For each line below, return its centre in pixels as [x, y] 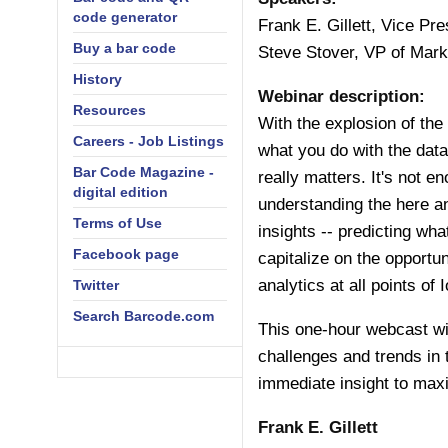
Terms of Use [117, 223]
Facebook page [126, 254]
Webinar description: [341, 96]
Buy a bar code [124, 48]
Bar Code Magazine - [143, 172]
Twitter [96, 285]
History [97, 79]
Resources [109, 110]
